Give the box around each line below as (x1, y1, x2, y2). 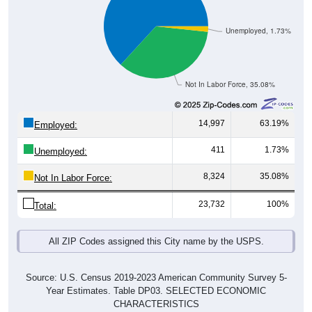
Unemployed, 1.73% (225, 26, 291, 36)
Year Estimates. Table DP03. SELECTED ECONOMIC (46, 286, 266, 297)
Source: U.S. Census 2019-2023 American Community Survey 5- (25, 272, 287, 283)
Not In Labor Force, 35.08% (185, 79, 275, 89)
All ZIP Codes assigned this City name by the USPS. (48, 236, 264, 247)
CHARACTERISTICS (113, 299, 199, 310)
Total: (34, 201, 56, 212)
